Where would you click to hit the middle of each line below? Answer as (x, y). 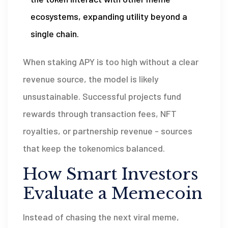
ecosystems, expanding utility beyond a (109, 16)
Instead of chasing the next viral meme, (101, 217)
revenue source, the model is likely (91, 79)
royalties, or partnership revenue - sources (108, 131)
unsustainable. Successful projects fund (102, 96)
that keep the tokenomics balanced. (94, 148)
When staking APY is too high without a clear (111, 61)
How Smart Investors (111, 174)
